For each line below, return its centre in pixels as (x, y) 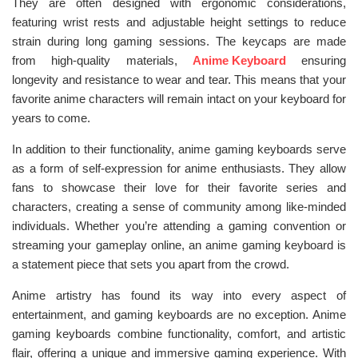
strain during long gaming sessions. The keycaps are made (179, 41)
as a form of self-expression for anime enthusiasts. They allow (179, 168)
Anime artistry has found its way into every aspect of (179, 295)
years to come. (51, 118)
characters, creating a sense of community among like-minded (179, 207)
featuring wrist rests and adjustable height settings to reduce (179, 22)
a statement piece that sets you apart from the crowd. (151, 264)
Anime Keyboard (239, 60)
